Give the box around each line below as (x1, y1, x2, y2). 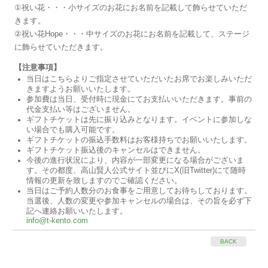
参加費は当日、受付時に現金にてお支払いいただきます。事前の (26, 95, 252, 104)
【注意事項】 (14, 63, 62, 72)
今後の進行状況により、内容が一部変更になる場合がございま (26, 156, 245, 165)
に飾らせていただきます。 (14, 42, 108, 51)
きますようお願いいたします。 (26, 85, 136, 94)
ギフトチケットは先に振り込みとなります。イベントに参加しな (26, 115, 252, 124)
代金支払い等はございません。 (26, 105, 136, 114)
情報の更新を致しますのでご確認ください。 (26, 176, 182, 185)
